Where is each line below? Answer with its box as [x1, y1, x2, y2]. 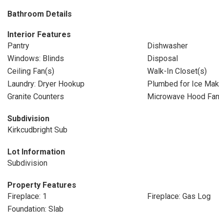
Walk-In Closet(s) [147, 66, 207, 76]
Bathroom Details [7, 9, 72, 19]
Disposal [147, 54, 178, 63]
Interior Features [7, 30, 71, 39]
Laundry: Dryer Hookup [7, 79, 85, 88]
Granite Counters [7, 92, 64, 101]
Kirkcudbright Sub [7, 125, 67, 134]
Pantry [7, 41, 29, 50]
